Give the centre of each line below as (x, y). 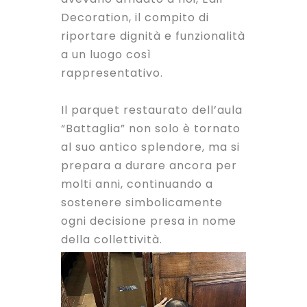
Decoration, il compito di (135, 18)
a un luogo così (106, 55)
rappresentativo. (112, 73)
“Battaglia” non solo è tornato (151, 129)
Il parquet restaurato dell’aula (152, 110)
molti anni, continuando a (137, 184)
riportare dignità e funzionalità (153, 36)
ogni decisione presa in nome (149, 221)
